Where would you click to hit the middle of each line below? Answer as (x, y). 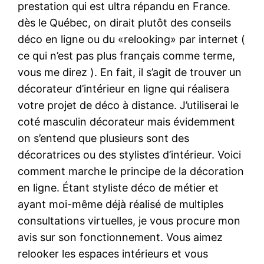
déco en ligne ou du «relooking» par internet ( (132, 39)
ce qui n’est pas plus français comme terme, (127, 55)
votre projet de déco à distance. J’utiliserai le (128, 105)
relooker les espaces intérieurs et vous (113, 253)
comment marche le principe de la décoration (131, 171)
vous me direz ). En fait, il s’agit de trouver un (130, 72)
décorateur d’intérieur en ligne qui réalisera (124, 88)
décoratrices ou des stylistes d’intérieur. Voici (130, 154)
